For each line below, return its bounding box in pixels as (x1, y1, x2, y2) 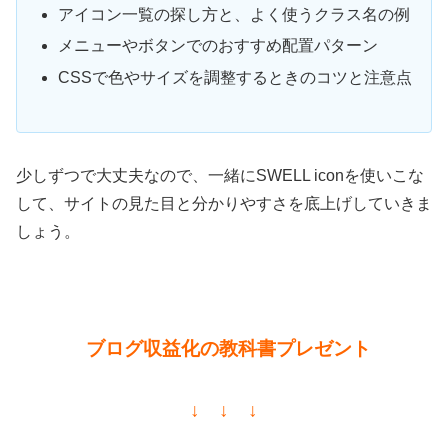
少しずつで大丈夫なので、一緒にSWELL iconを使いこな (16, 167, 424, 185)
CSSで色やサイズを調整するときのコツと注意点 (58, 68, 413, 86)
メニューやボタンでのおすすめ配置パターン (58, 37, 379, 55)
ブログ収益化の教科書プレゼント (85, 337, 371, 359)
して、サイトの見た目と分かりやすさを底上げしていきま (16, 195, 432, 213)
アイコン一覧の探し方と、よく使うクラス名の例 (58, 6, 411, 24)
